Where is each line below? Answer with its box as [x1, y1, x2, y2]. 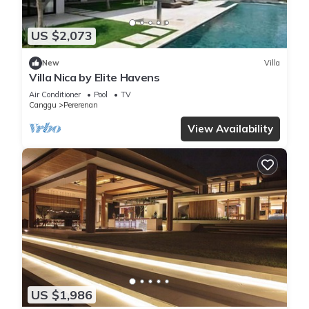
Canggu [29, 99, 57, 110]
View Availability [188, 121, 273, 135]
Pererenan [63, 99, 98, 110]
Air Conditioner [29, 89, 81, 99]
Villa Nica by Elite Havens [29, 70, 160, 84]
